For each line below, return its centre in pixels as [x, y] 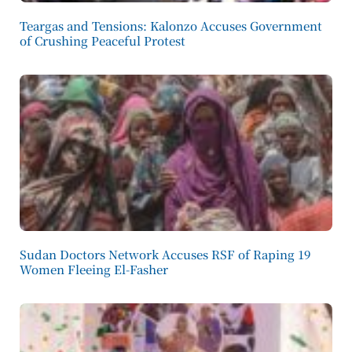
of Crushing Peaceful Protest [103, 40]
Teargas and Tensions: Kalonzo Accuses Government [171, 26]
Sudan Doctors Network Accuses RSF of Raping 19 [165, 254]
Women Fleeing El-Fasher [94, 269]
